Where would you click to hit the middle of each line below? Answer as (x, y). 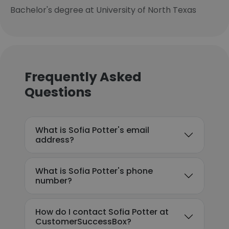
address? (55, 140)
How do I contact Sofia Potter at (102, 212)
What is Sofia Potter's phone (94, 171)
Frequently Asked (83, 77)
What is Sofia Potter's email (92, 130)
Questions (58, 92)
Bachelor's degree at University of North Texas (103, 10)
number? (54, 181)
